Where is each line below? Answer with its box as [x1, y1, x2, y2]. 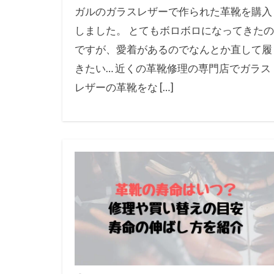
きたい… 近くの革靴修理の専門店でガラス [75, 61, 271, 75]
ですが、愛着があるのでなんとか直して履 [75, 42, 272, 56]
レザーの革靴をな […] [75, 80, 174, 94]
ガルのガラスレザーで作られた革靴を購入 [75, 4, 272, 18]
